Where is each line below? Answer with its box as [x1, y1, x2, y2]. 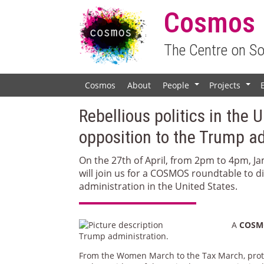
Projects [209, 79, 241, 91]
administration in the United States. [79, 179, 240, 193]
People [163, 79, 190, 91]
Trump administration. [79, 230, 169, 242]
